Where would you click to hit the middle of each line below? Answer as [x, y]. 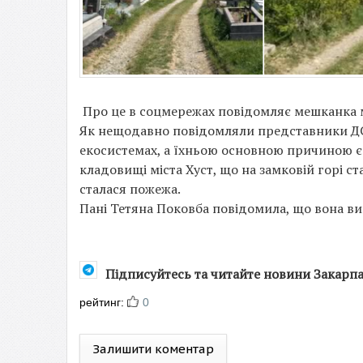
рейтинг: [103, 302]
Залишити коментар [153, 349]
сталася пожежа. [131, 189]
